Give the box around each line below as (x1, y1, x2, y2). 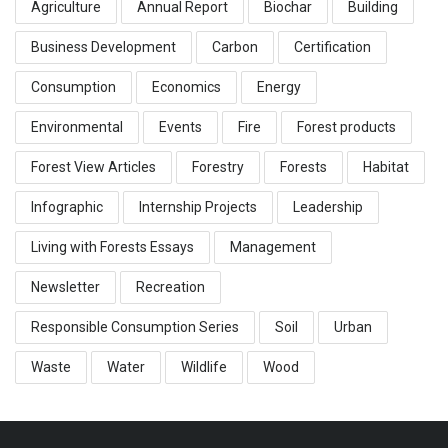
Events (159, 118, 202, 135)
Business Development (31, 38, 176, 55)
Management (230, 238, 316, 255)
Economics (152, 78, 221, 95)
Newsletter (31, 278, 100, 295)
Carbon (212, 38, 258, 55)
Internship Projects (139, 198, 257, 215)
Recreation (136, 278, 205, 295)
